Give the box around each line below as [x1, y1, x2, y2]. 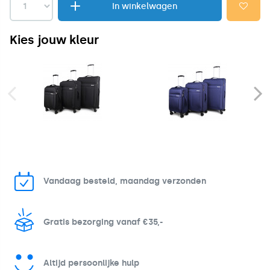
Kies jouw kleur [10, 32, 99, 47]
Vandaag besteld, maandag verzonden [43, 175, 206, 186]
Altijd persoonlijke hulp [43, 257, 139, 268]
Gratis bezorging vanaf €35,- [43, 216, 163, 227]
